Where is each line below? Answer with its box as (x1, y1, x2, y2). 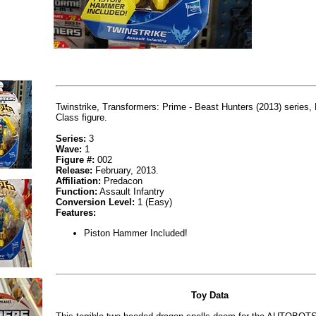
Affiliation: (56, 176, 101, 187)
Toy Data (191, 290, 229, 301)
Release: (56, 165, 92, 176)
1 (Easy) (135, 197, 172, 208)
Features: (56, 207, 96, 219)
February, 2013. (92, 165, 159, 176)
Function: (56, 186, 97, 197)
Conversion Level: (56, 197, 135, 208)
